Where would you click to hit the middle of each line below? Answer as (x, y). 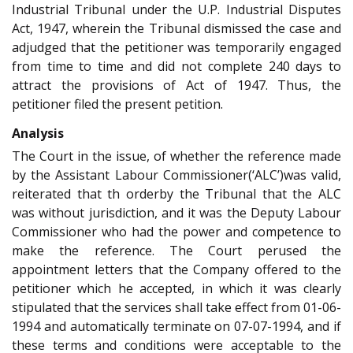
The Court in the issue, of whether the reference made (176, 156)
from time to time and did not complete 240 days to (176, 67)
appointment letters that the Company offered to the (176, 269)
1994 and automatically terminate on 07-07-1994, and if (176, 326)
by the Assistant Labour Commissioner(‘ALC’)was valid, (176, 175)
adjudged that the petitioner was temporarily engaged (176, 48)
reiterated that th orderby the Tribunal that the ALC (176, 193)
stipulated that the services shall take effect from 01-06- (176, 307)
